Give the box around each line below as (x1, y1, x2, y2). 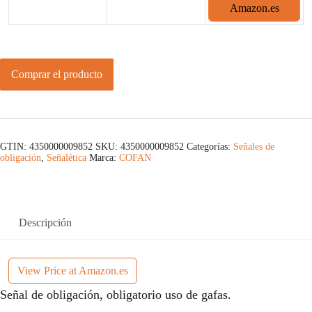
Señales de (233, 141, 274, 153)
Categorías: (187, 141, 233, 153)
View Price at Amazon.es (17, 265, 128, 277)
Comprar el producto (11, 68, 102, 81)
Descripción (19, 217, 72, 229)
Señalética (47, 153, 86, 164)
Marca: (89, 153, 119, 164)
